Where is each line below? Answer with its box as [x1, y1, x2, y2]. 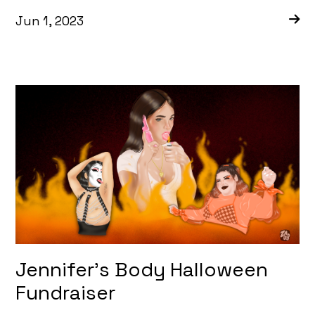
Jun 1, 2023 [15, 13, 84, 29]
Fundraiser [15, 279, 116, 305]
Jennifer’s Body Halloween [15, 256, 269, 282]
